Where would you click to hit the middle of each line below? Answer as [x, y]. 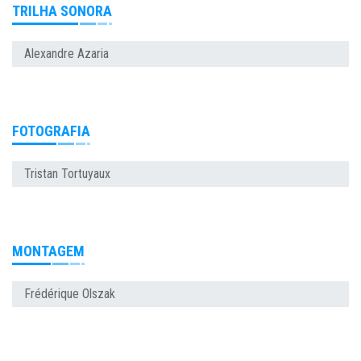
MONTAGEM [48, 251]
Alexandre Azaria [66, 53]
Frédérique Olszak [70, 293]
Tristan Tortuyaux [67, 173]
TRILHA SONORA [62, 10]
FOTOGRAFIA [51, 131]
